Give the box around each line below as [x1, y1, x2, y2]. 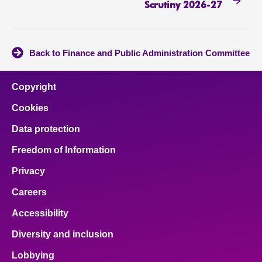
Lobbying [12, 250, 54, 261]
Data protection [12, 124, 80, 135]
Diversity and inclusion [12, 229, 113, 240]
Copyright [12, 82, 56, 92]
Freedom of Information [12, 145, 116, 156]
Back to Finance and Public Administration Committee [29, 48, 250, 58]
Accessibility [12, 208, 68, 219]
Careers [12, 187, 47, 198]
